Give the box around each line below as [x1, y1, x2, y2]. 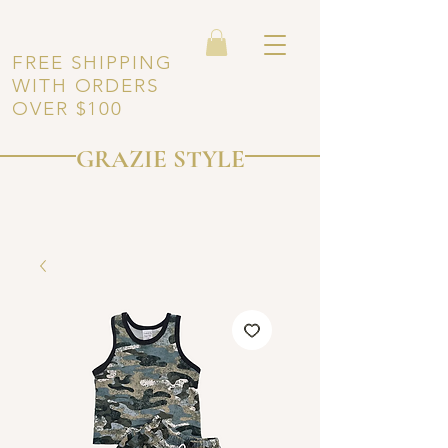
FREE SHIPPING [12, 51, 173, 75]
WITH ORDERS [12, 74, 160, 98]
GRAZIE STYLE [76, 144, 245, 175]
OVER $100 [12, 97, 124, 121]
